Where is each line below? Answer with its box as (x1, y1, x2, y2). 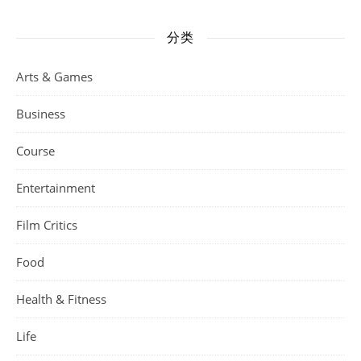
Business (16, 106, 65, 122)
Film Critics (16, 217, 77, 233)
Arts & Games (16, 68, 93, 85)
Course (16, 143, 55, 159)
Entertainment (16, 180, 95, 196)
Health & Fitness (16, 291, 106, 307)
